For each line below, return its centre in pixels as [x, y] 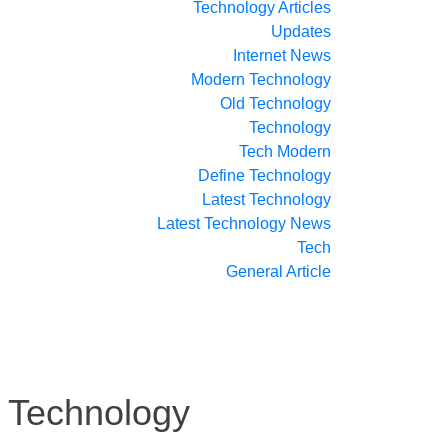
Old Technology [275, 103]
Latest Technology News [244, 223]
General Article [278, 271]
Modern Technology [261, 79]
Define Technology [264, 175]
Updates [301, 31]
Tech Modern [285, 151]
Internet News [282, 55]
